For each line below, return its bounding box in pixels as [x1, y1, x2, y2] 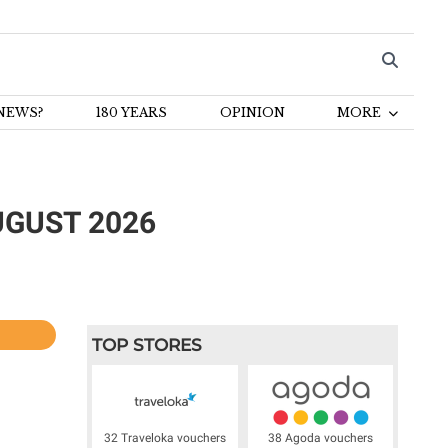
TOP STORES [92, 335, 203, 355]
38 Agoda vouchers [268, 431, 374, 445]
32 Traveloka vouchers [104, 431, 226, 445]
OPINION [219, 105, 285, 120]
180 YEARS [95, 105, 167, 120]
